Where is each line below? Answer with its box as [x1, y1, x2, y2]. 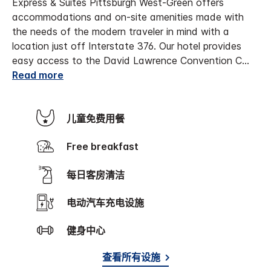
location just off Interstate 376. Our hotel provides [12, 40, 241, 53]
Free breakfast [72, 140, 139, 153]
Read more [12, 69, 64, 82]
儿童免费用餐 [76, 113, 125, 125]
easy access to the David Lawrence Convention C [12, 54, 242, 67]
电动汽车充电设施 [76, 197, 144, 209]
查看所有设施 [102, 251, 160, 264]
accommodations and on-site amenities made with [12, 11, 244, 24]
